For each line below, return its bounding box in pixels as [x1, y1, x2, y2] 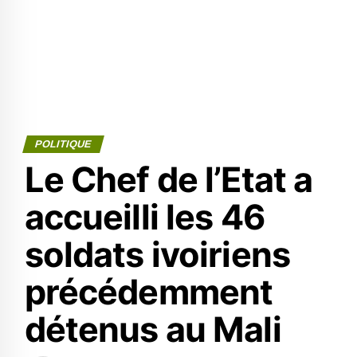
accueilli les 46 [24, 196, 265, 237]
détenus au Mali [24, 308, 281, 350]
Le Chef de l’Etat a [24, 159, 313, 200]
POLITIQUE [33, 138, 93, 150]
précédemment [24, 271, 273, 312]
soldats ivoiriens [24, 233, 290, 275]
